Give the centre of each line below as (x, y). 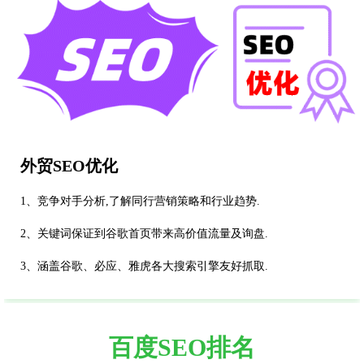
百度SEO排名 (182, 348)
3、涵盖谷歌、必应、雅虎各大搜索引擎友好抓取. (144, 266)
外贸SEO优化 (69, 166)
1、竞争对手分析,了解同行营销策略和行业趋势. (140, 201)
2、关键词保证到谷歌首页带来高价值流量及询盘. (144, 234)
